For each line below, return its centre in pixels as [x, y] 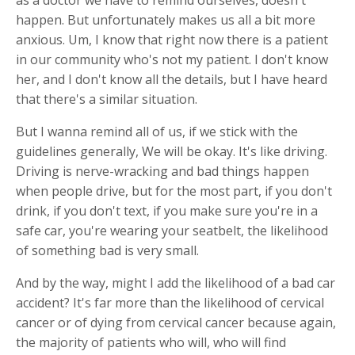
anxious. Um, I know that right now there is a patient [172, 39]
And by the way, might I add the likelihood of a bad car [176, 282]
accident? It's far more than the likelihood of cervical [170, 302]
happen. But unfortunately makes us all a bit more [166, 19]
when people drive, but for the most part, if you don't [174, 191]
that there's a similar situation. [107, 99]
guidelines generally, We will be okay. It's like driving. [172, 151]
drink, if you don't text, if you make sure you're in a [167, 210]
